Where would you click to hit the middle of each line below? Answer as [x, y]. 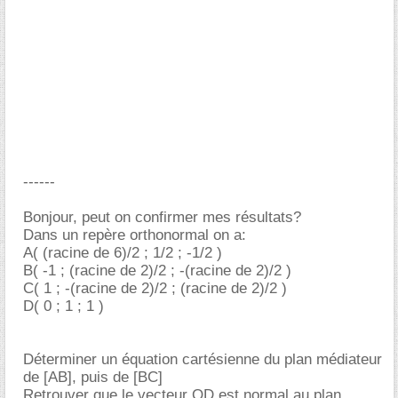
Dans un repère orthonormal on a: [135, 235]
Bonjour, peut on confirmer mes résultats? [162, 217]
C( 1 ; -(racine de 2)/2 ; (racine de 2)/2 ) [155, 288]
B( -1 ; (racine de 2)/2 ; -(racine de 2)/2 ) [157, 271]
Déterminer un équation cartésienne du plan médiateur [203, 359]
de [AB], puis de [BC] [93, 377]
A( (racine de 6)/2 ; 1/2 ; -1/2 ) [123, 253]
